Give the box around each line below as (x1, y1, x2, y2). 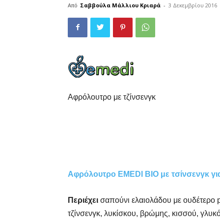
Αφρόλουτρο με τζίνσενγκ (68, 92, 156, 101)
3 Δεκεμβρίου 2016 (168, 1, 217, 9)
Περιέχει (68, 195, 100, 204)
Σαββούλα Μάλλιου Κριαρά (80, 1, 161, 9)
